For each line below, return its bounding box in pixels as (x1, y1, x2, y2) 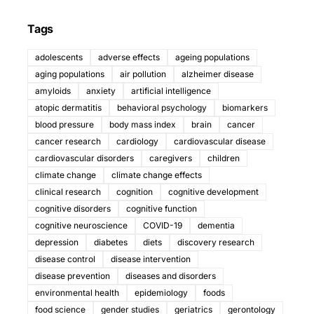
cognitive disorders (35, 203, 111, 214)
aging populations (35, 69, 104, 80)
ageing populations (175, 52, 250, 63)
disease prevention (35, 271, 110, 282)
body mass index (109, 119, 176, 130)
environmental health (35, 287, 119, 299)
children (207, 153, 240, 164)
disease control (35, 254, 95, 265)
